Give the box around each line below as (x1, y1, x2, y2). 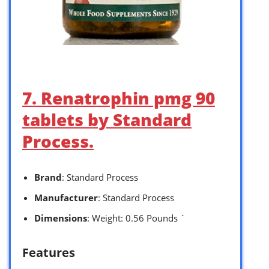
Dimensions (34, 211, 87, 224)
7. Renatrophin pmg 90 (22, 86, 215, 109)
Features (22, 244, 75, 261)
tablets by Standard (22, 107, 192, 131)
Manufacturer (34, 191, 98, 204)
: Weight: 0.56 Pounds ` (87, 211, 186, 224)
